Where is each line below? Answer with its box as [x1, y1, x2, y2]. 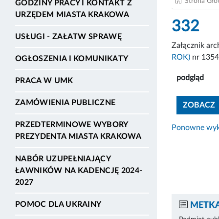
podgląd [176, 73, 204, 82]
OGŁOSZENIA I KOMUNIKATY [15, 54, 129, 63]
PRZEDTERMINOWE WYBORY [15, 121, 128, 129]
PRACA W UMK [15, 77, 73, 85]
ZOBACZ [183, 101, 215, 109]
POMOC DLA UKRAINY [15, 200, 102, 208]
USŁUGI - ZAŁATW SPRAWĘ [15, 32, 122, 41]
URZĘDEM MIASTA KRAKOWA [15, 10, 130, 19]
